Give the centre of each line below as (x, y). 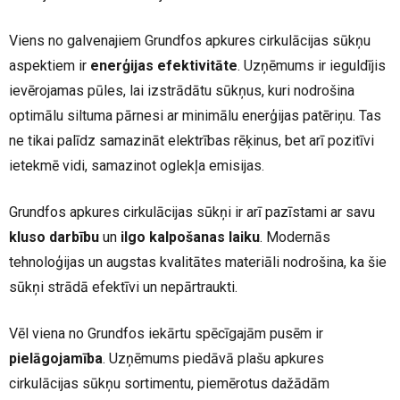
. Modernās (295, 237)
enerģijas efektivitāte (164, 66)
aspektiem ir (50, 66)
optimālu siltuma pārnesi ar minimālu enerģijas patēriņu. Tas (195, 116)
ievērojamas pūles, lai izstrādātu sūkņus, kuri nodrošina (182, 91)
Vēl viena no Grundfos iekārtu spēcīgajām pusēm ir (166, 333)
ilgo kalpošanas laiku (190, 237)
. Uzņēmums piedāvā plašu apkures (213, 358)
